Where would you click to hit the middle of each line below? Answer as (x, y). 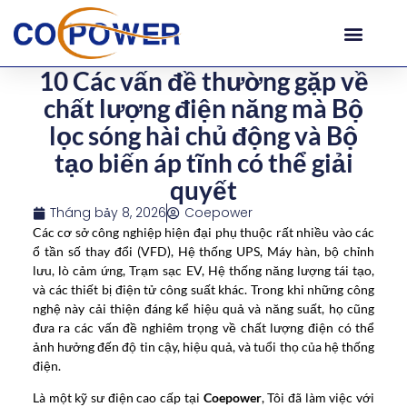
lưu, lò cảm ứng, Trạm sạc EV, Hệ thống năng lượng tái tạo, (203, 270)
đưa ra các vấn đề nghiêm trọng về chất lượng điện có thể (203, 328)
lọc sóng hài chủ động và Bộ (203, 135)
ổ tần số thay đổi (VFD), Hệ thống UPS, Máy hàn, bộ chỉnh (203, 251)
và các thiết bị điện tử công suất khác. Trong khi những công (203, 289)
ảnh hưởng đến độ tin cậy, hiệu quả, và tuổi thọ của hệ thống (203, 347)
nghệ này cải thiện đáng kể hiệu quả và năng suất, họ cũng (203, 308)
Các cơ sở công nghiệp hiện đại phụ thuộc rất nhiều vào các (203, 232)
